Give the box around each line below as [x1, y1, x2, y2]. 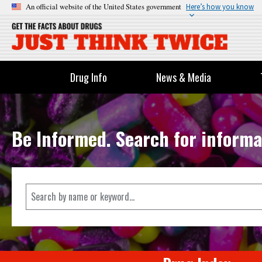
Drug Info [70, 70, 108, 85]
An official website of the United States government [26, 1, 181, 12]
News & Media [156, 70, 212, 85]
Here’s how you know [186, 2, 254, 11]
